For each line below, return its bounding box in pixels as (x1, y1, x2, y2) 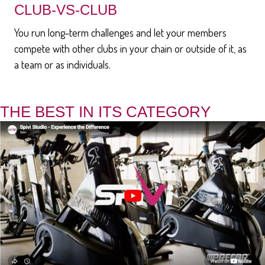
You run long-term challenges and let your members (14, 25, 227, 39)
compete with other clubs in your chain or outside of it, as (14, 41, 247, 55)
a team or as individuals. (14, 57, 111, 71)
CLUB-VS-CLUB (14, 1, 117, 18)
